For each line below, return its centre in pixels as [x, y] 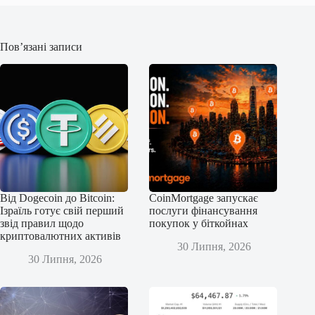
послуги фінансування [204, 211]
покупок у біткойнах [199, 224]
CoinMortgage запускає [204, 198]
